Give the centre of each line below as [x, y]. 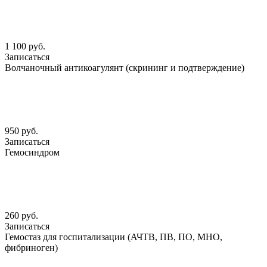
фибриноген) [31, 248]
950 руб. [21, 131]
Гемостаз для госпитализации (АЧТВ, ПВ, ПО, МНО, [114, 237]
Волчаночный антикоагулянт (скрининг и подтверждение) [125, 68]
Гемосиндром [32, 153]
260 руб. [21, 216]
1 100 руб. [25, 46]
